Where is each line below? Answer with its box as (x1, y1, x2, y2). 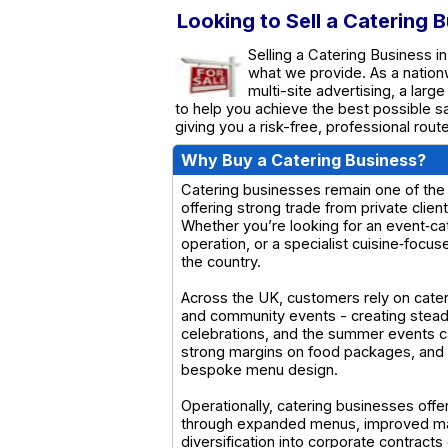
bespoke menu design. (181, 360, 338, 379)
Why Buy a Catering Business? (181, 149, 426, 170)
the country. (181, 252, 261, 271)
